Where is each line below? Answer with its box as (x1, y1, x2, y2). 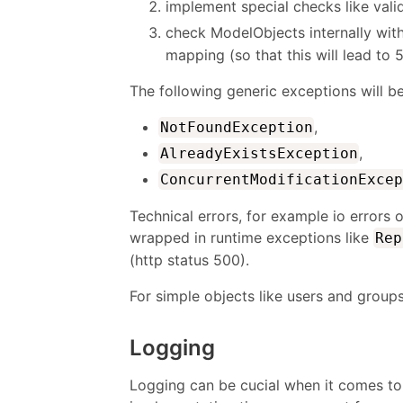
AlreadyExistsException (159, 144, 358, 162)
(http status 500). (130, 250, 249, 269)
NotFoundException (159, 118, 313, 136)
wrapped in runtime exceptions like (130, 228, 373, 246)
